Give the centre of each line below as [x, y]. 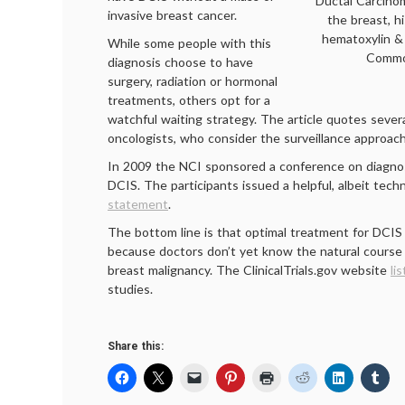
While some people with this [189, 43]
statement [138, 204]
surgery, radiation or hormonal [193, 81]
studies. [130, 289]
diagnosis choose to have [180, 62]
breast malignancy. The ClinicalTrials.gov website [249, 270]
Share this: [136, 346]
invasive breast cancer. [172, 15]
